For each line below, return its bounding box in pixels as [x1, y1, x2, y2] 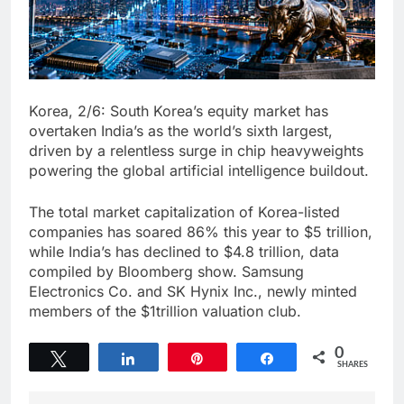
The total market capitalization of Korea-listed [29, 203, 340, 221]
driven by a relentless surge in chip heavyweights [29, 142, 363, 160]
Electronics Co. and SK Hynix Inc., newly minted [29, 282, 357, 300]
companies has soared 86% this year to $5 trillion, [29, 223, 372, 241]
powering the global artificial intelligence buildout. [29, 161, 369, 179]
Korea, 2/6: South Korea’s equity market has [29, 102, 328, 120]
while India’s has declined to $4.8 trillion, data [29, 243, 339, 261]
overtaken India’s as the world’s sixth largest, [29, 122, 333, 140]
